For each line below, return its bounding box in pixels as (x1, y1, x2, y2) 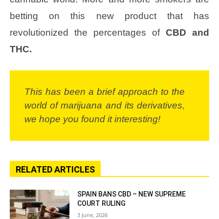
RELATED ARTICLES (16, 164, 95, 175)
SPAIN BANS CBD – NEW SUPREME (77, 190, 186, 198)
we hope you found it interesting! (24, 113, 160, 124)
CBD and (166, 27, 209, 38)
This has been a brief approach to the (24, 86, 185, 97)
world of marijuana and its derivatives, (24, 100, 185, 110)
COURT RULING (77, 199, 126, 207)
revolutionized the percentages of (10, 27, 166, 38)
